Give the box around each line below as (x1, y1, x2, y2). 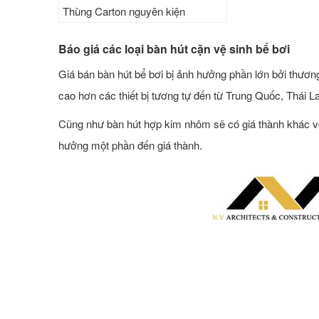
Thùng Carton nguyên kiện (63, 3, 185, 19)
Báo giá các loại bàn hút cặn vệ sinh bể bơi (58, 40, 290, 57)
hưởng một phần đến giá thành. (58, 137, 202, 152)
